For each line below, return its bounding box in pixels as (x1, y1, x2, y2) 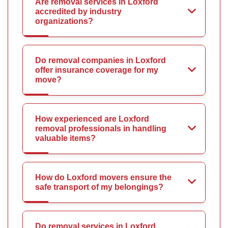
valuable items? (35, 134, 96, 143)
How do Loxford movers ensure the (35, 173, 172, 182)
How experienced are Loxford (35, 115, 149, 124)
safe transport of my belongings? (35, 183, 163, 192)
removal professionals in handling (35, 124, 166, 133)
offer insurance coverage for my (35, 66, 158, 75)
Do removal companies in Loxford (35, 56, 166, 65)
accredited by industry (35, 7, 122, 16)
